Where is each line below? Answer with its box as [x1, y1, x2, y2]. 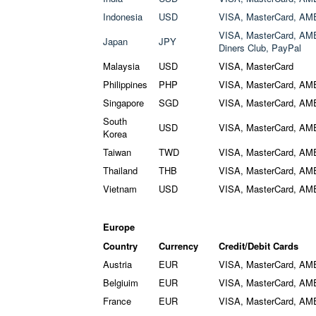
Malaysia [103, 59, 140, 73]
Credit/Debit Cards [219, 239, 298, 253]
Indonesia [103, 10, 142, 23]
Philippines [103, 78, 147, 91]
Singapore [103, 96, 144, 109]
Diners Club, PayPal [219, 41, 301, 54]
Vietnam [103, 182, 137, 195]
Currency [159, 239, 198, 253]
